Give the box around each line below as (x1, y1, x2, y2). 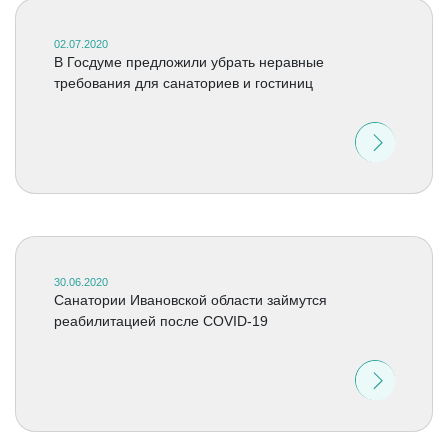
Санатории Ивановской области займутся (53, 292, 327, 308)
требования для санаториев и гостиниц (53, 75, 313, 91)
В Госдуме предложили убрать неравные (53, 54, 324, 70)
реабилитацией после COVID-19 (53, 313, 268, 329)
